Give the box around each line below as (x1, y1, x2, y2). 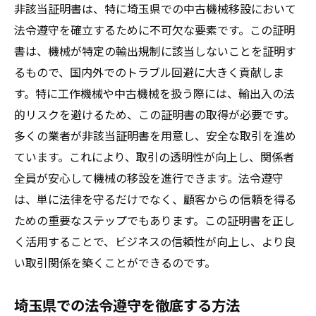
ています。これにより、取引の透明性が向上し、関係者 (14, 148, 294, 165)
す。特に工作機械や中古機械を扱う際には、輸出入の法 (14, 85, 295, 102)
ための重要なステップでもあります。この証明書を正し (14, 212, 295, 229)
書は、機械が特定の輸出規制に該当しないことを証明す (14, 42, 296, 59)
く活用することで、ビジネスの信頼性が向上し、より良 (14, 233, 296, 250)
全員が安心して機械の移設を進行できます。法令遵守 (14, 169, 284, 186)
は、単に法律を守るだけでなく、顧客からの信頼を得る (14, 190, 296, 207)
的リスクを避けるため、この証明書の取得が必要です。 (14, 106, 295, 123)
